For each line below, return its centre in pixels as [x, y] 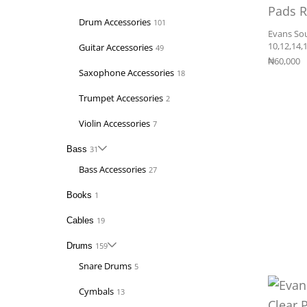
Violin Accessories [114, 123]
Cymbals [96, 291]
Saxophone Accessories [126, 72]
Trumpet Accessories [121, 98]
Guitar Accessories [115, 47]
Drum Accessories [114, 22]
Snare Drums [105, 266]
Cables [80, 220]
